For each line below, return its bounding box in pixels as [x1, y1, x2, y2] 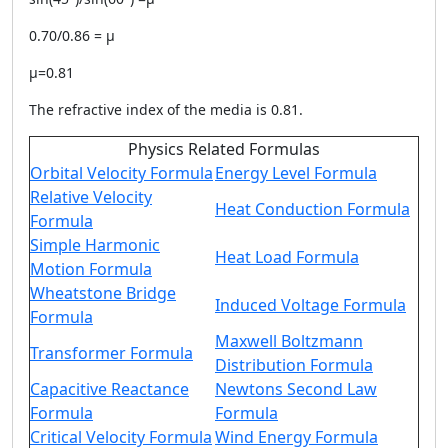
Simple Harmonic [30, 234, 160, 256]
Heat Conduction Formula [215, 198, 410, 220]
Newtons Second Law [215, 378, 377, 400]
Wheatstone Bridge [30, 282, 176, 304]
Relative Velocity [30, 186, 152, 208]
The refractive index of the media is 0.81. [29, 100, 303, 119]
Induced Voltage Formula [215, 294, 406, 316]
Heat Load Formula [215, 246, 359, 268]
